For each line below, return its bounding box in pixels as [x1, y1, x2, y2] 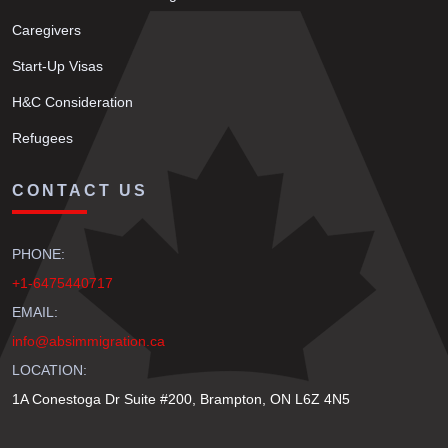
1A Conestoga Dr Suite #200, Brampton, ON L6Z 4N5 [12, 391, 350, 407]
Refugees [12, 130, 73, 146]
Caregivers [12, 22, 81, 38]
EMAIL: [12, 304, 58, 320]
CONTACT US [12, 182, 148, 199]
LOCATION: [12, 362, 87, 378]
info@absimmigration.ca [12, 333, 165, 349]
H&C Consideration [12, 94, 133, 110]
